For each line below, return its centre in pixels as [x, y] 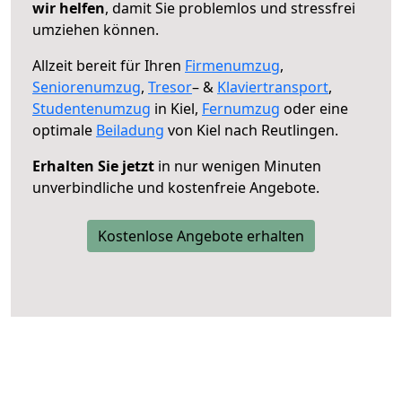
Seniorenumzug [87, 87]
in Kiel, [176, 108]
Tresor [170, 87]
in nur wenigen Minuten [238, 166]
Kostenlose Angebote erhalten [201, 236]
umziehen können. [96, 29]
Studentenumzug [92, 108]
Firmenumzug [232, 65]
